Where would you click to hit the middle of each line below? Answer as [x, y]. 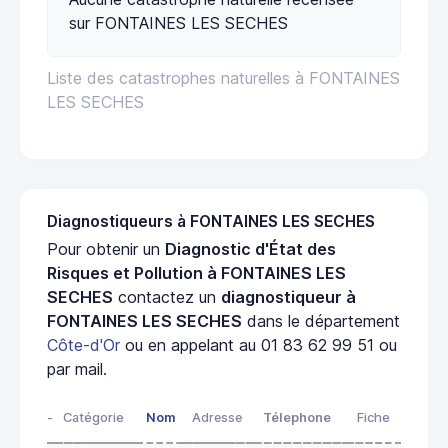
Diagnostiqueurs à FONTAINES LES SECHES [211, 221]
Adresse [217, 417]
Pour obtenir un [106, 248]
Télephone [297, 417]
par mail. [77, 368]
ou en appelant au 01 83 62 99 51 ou [258, 344]
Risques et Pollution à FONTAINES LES [196, 272]
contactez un [167, 296]
